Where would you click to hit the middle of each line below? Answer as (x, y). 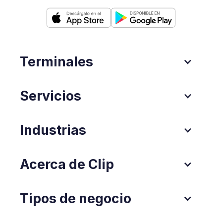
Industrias (53, 130)
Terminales (56, 62)
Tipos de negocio (76, 198)
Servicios (51, 96)
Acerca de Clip (67, 164)
